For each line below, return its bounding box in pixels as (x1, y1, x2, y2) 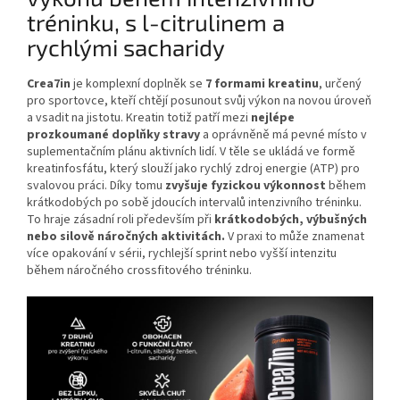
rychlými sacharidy (27, 33, 225, 62)
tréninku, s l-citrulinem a (27, 8, 285, 37)
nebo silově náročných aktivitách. (27, 227, 225, 246)
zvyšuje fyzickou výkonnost (165, 176, 329, 195)
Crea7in (27, 74, 73, 93)
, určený (319, 74, 362, 93)
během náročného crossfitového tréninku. (27, 261, 252, 279)
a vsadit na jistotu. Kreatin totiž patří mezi (27, 108, 251, 127)
